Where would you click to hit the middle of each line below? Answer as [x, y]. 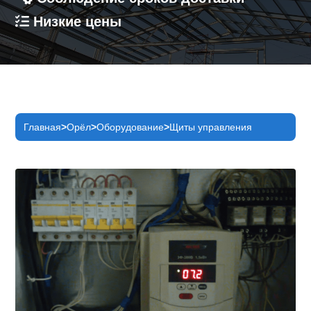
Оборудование [131, 127]
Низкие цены [78, 22]
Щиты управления [211, 127]
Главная [43, 127]
